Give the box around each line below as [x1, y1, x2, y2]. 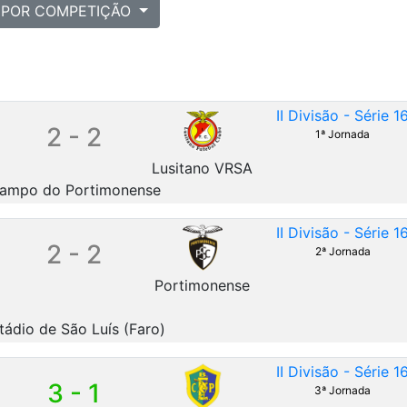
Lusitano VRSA [152, 158, 253, 177]
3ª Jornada [314, 382, 372, 397]
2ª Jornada [314, 243, 371, 258]
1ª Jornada [315, 126, 371, 141]
